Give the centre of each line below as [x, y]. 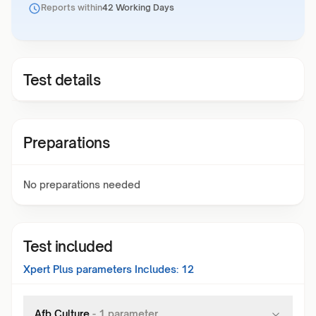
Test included [68, 247]
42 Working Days [138, 7]
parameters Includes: [126, 269]
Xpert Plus [48, 269]
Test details [62, 80]
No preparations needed [82, 184]
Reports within [72, 7]
